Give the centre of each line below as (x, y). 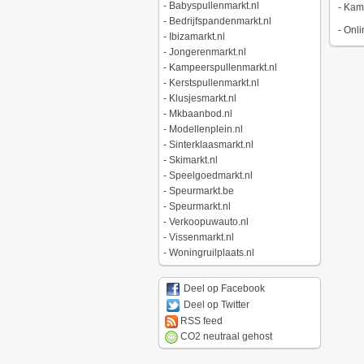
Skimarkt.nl (193, 160)
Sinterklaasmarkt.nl (211, 145)
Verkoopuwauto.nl (208, 222)
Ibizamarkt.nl (197, 37)
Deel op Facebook (223, 289)
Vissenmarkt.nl (201, 237)
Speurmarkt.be (201, 191)
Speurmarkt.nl (199, 206)
